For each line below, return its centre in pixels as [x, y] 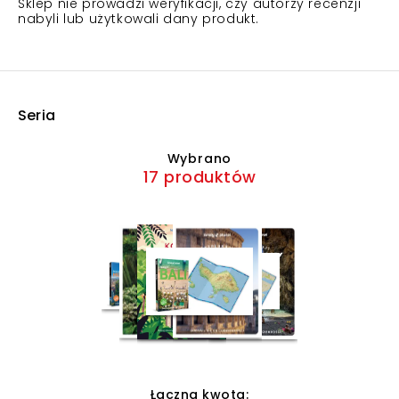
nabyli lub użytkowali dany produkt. [139, 19]
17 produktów [199, 177]
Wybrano [199, 159]
